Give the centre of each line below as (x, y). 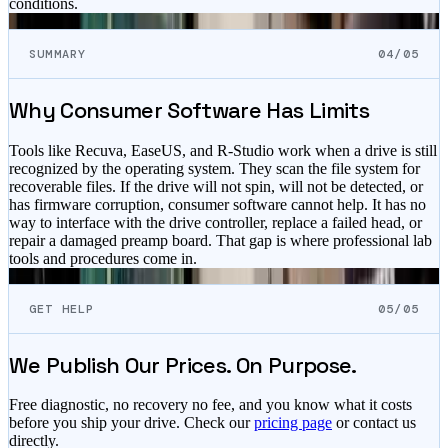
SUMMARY (58, 54)
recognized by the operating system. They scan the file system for (214, 168)
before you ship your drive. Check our (129, 422)
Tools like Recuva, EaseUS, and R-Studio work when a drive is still (223, 150)
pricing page (293, 422)
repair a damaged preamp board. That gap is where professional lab (220, 240)
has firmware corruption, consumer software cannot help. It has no (217, 204)
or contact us (376, 422)
